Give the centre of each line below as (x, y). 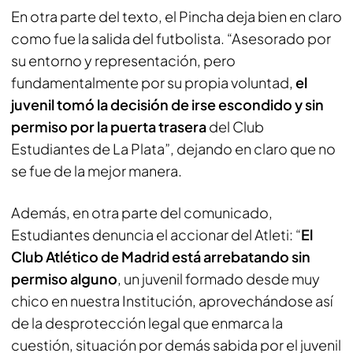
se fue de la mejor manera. (97, 170)
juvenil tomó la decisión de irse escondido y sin (167, 104)
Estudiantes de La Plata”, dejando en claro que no (173, 148)
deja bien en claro (283, 16)
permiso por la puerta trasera (109, 126)
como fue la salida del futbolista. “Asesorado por (171, 38)
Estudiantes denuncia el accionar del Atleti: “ (156, 234)
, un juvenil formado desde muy (219, 278)
